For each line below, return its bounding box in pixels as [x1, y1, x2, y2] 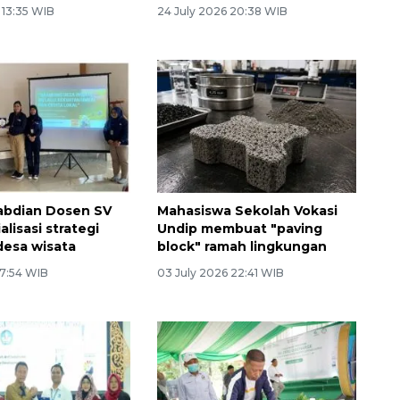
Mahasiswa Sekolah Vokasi [156, 203, 337, 220]
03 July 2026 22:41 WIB [156, 266, 284, 280]
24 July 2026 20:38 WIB [156, 4, 287, 19]
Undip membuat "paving [156, 221, 322, 237]
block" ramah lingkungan [156, 238, 327, 255]
